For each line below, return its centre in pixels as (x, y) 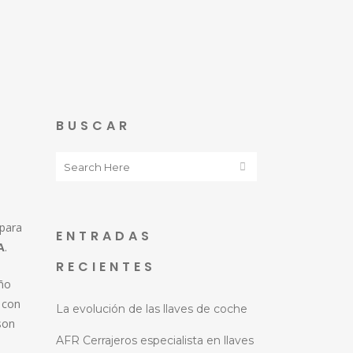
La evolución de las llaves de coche (152, 309)
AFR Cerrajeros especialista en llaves (155, 340)
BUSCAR (93, 126)
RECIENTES (106, 267)
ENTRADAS (104, 236)
